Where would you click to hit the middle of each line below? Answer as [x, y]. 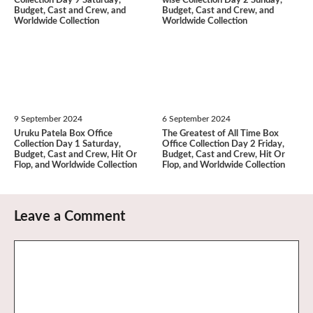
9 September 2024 [48, 118]
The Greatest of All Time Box [220, 133]
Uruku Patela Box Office [63, 133]
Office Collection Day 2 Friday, [223, 144]
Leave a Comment [70, 216]
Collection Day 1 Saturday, [67, 144]
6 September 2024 [196, 118]
